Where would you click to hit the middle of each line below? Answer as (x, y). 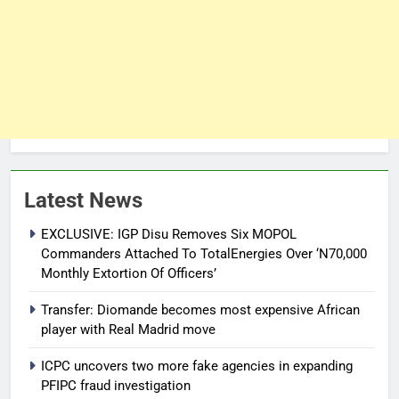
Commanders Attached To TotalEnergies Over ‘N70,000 (204, 253)
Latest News (83, 200)
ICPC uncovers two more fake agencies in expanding (197, 366)
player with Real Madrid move (128, 329)
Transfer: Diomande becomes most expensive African (200, 309)
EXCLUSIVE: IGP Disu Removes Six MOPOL (169, 234)
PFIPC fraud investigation (116, 385)
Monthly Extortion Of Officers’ (129, 273)
